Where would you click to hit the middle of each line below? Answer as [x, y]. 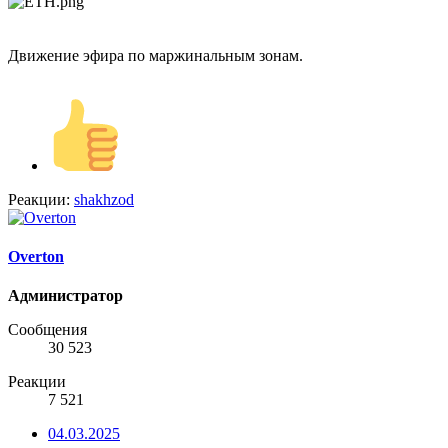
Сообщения [47, 330]
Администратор [65, 296]
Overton [36, 256]
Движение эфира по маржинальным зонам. [155, 55]
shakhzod [104, 199]
